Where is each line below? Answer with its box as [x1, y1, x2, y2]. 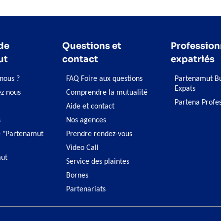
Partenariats [66, 185, 106, 193]
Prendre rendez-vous [66, 130, 132, 138]
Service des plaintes [66, 158, 129, 166]
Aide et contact [66, 103, 114, 110]
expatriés [171, 54, 215, 65]
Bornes [66, 172, 88, 180]
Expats [175, 85, 196, 93]
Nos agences [66, 116, 106, 124]
